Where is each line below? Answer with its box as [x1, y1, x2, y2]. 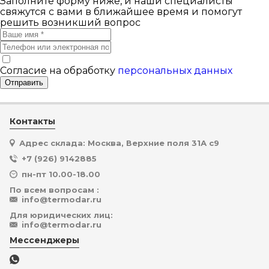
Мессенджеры [10, 235, 79, 246]
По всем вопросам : [10, 185, 99, 195]
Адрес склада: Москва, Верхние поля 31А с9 [19, 138, 219, 148]
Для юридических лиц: [10, 210, 113, 220]
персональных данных [118, 65, 232, 76]
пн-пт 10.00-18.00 [22, 169, 100, 179]
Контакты [10, 116, 55, 127]
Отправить [5, 78, 43, 87]
